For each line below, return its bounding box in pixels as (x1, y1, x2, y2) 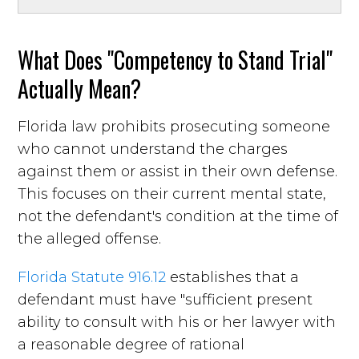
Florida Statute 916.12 (18, 268, 167, 286)
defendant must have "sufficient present (18, 290, 313, 309)
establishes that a (166, 268, 300, 286)
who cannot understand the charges (18, 139, 288, 158)
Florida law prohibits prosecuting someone (18, 117, 331, 135)
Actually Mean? (18, 71, 142, 105)
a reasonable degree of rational (18, 335, 245, 353)
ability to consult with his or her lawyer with (18, 313, 337, 331)
